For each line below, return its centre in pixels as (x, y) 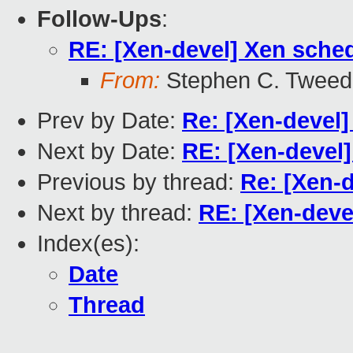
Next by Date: (110, 152)
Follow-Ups (99, 19)
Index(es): (88, 244)
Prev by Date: (110, 121)
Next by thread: (118, 213)
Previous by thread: (139, 182)
